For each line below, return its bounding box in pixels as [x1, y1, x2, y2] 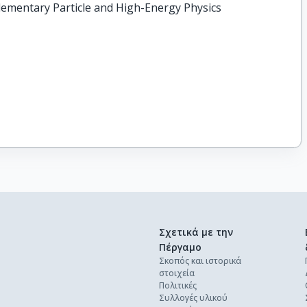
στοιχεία [159, 267, 195, 279]
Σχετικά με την [159, 225, 233, 238]
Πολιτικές [159, 280, 197, 291]
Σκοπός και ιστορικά [159, 255, 241, 267]
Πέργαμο [159, 241, 201, 254]
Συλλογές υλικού [159, 292, 228, 304]
